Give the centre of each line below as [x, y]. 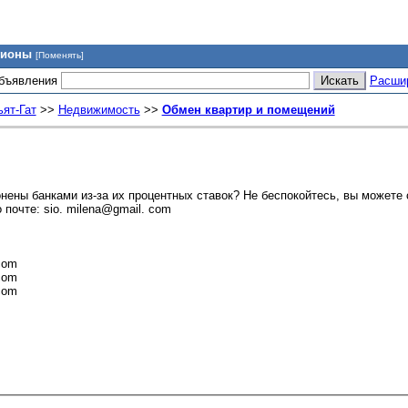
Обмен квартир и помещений [248, 110]
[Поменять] [59, 55]
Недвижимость [99, 110]
